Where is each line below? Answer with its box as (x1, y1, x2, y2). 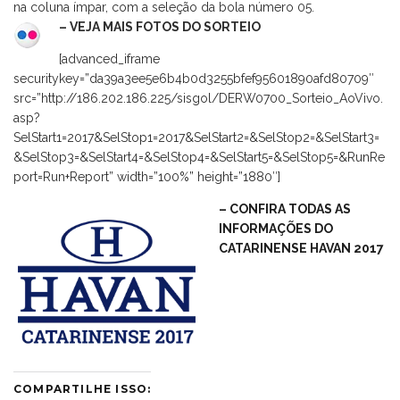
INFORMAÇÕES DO (219, 221, 333, 236)
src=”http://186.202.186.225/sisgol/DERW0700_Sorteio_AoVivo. (13, 90, 383, 105)
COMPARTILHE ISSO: (13, 381, 152, 396)
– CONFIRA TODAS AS (219, 201, 351, 216)
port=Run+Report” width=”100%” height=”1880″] (13, 169, 280, 184)
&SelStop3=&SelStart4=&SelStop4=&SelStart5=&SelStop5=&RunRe (13, 149, 385, 164)
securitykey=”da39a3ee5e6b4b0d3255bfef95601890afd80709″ (13, 71, 374, 86)
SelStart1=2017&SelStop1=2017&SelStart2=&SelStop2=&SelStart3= (13, 129, 379, 145)
